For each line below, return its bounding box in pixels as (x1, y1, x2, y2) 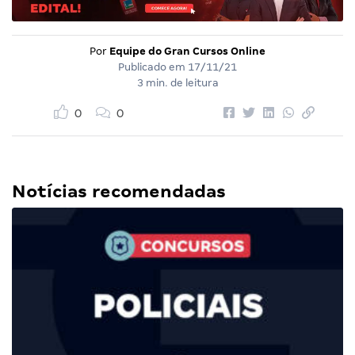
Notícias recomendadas (12, 181, 226, 202)
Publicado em (118, 61, 188, 74)
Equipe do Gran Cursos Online (109, 45, 265, 58)
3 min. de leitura (136, 77, 219, 90)
